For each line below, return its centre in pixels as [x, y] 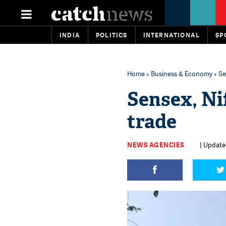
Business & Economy [182, 74]
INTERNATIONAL [172, 35]
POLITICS [112, 35]
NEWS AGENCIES [156, 145]
